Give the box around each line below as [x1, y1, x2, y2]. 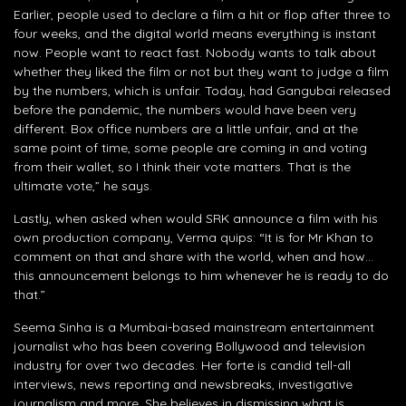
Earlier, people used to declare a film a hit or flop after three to [14, 5, 391, 23]
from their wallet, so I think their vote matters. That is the [14, 158, 351, 175]
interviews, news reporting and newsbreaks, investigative [14, 375, 353, 392]
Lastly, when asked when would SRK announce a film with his [14, 209, 378, 227]
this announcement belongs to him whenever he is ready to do [14, 266, 389, 284]
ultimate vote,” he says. [14, 177, 152, 194]
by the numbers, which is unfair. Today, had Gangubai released [14, 82, 391, 99]
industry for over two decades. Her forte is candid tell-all [14, 356, 351, 373]
